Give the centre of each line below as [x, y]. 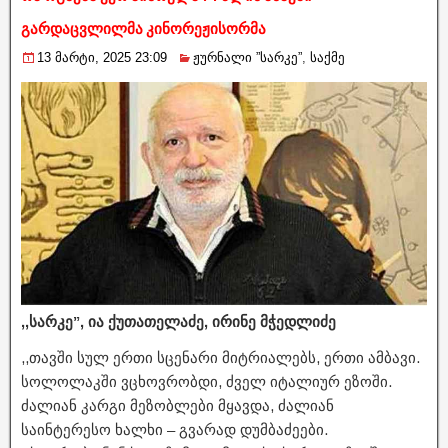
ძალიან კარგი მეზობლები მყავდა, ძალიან [177, 405]
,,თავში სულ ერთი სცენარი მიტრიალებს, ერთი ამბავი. [220, 357]
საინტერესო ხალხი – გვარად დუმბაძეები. [174, 429]
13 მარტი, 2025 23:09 [102, 57]
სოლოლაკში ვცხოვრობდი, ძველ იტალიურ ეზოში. [206, 381]
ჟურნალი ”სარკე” [247, 57]
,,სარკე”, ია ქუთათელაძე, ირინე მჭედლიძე [178, 321]
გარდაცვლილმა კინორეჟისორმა [143, 29]
